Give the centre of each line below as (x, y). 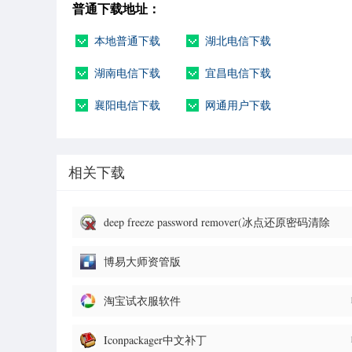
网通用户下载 (238, 105)
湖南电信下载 (127, 73)
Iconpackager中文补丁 (155, 340)
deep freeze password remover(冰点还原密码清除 (217, 222)
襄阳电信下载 (127, 105)
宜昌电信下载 (238, 73)
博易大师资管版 (142, 262)
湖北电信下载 (238, 41)
